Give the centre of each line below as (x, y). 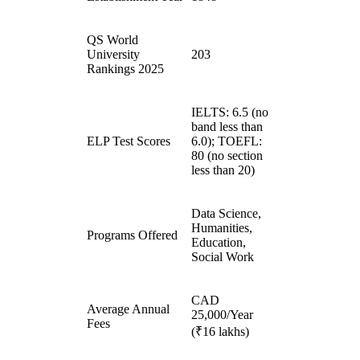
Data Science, (226, 214)
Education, (219, 243)
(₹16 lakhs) (220, 332)
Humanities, (222, 228)
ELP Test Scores (129, 141)
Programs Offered (132, 235)
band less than (227, 127)
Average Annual (128, 309)
